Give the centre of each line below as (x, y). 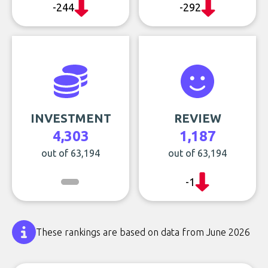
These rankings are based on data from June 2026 (143, 232)
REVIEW (197, 118)
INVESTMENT (71, 118)
